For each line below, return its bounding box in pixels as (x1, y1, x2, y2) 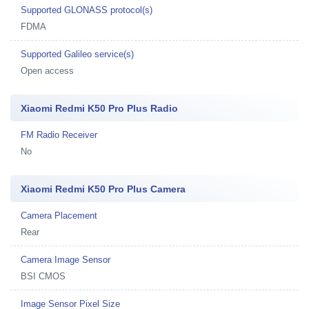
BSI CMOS (21, 270, 66, 281)
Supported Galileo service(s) (21, 48, 134, 59)
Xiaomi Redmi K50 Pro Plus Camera (21, 183, 186, 195)
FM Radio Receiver (21, 129, 97, 140)
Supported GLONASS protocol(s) (21, 4, 152, 15)
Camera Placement (21, 210, 97, 221)
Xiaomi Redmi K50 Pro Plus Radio (21, 102, 178, 114)
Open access (21, 65, 74, 76)
